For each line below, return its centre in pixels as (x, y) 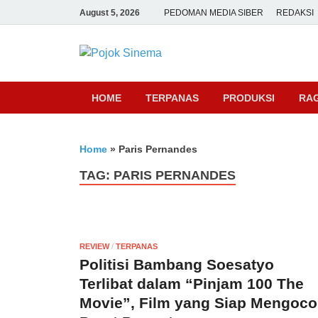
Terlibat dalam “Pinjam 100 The (192, 283)
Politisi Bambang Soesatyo (177, 264)
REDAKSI (295, 12)
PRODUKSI (249, 98)
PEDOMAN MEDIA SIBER (214, 12)
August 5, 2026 (110, 12)
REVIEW (94, 246)
